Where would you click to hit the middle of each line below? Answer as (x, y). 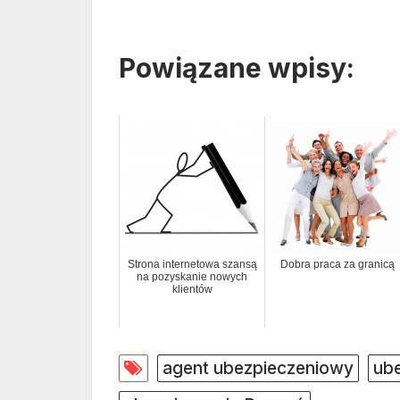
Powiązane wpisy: (237, 67)
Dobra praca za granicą (337, 264)
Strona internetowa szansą (192, 264)
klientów (192, 289)
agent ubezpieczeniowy (258, 367)
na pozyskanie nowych (192, 276)
